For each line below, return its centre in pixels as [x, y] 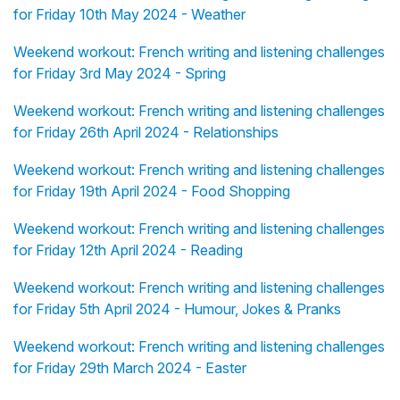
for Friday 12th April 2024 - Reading [128, 250]
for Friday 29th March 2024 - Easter [130, 367]
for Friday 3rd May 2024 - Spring [120, 73]
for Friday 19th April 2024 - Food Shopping [152, 191]
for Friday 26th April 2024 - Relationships [146, 132]
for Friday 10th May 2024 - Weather [129, 14]
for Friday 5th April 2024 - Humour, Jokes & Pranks [177, 308]
